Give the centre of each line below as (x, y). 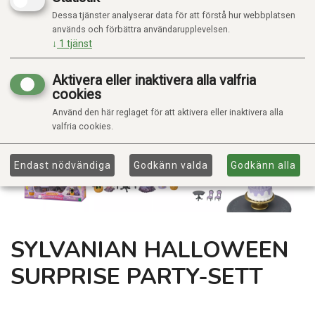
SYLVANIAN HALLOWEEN (150, 250)
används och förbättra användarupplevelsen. (141, 30)
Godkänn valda (171, 165)
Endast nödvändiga (62, 165)
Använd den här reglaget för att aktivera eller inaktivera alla (168, 112)
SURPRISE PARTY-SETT (137, 277)
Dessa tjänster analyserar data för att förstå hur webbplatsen (174, 15)
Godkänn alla (264, 165)
